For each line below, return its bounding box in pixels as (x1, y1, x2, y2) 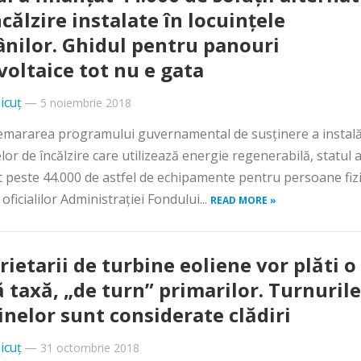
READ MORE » (210, 193, 276, 207)
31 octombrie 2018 (40, 340, 139, 355)
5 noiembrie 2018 (40, 95, 131, 110)
